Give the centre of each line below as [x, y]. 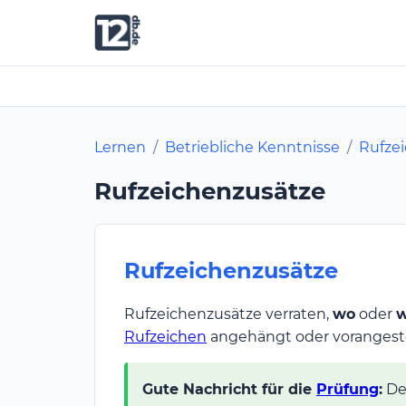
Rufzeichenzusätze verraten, [228, 314]
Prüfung [348, 389]
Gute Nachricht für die [229, 389]
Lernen [120, 147]
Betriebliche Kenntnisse [252, 147]
